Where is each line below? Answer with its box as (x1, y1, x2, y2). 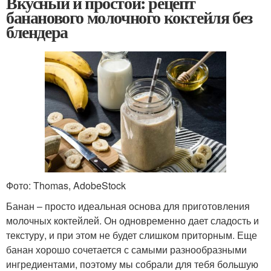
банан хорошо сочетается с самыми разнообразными (6, 242, 247, 256)
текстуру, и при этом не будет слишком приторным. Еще (6, 227, 257, 242)
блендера (6, 19, 68, 44)
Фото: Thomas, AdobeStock (6, 178, 126, 192)
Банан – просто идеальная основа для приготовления (6, 198, 250, 213)
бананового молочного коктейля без (6, 5, 252, 30)
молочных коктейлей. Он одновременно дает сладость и (6, 213, 259, 227)
